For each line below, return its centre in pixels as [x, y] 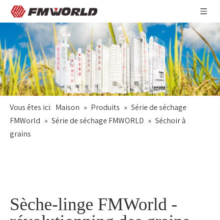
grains [20, 134]
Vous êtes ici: [31, 108]
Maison [68, 108]
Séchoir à [170, 121]
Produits [105, 108]
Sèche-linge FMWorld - [94, 205]
